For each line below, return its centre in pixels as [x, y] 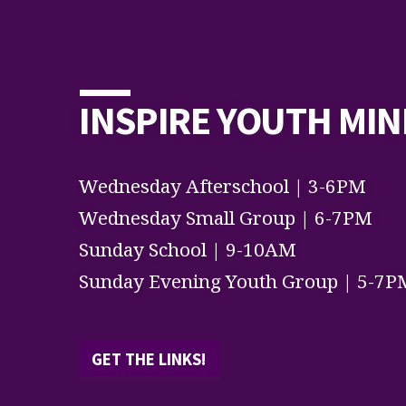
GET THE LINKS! [149, 360]
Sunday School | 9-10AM [188, 249]
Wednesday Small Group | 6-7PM [226, 217]
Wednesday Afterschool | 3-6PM [222, 185]
